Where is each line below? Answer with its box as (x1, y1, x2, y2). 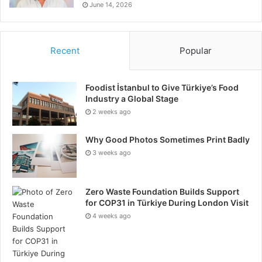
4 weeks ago (92, 212, 131, 220)
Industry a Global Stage (85, 94, 178, 104)
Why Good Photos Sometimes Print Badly (85, 135, 250, 145)
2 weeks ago (92, 108, 131, 116)
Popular (180, 45, 212, 57)
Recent (50, 45, 80, 57)
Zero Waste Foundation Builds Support (85, 187, 239, 197)
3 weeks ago (92, 149, 131, 157)
